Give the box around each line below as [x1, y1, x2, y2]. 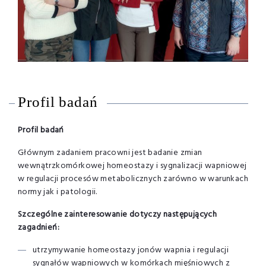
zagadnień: [18, 220, 60, 235]
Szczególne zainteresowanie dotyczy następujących [18, 207, 217, 221]
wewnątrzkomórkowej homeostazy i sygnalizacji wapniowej [18, 159, 247, 173]
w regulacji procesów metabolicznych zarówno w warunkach [18, 172, 248, 186]
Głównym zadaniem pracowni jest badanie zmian [18, 145, 202, 160]
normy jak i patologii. [18, 185, 97, 199]
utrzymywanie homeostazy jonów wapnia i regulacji [33, 243, 229, 257]
